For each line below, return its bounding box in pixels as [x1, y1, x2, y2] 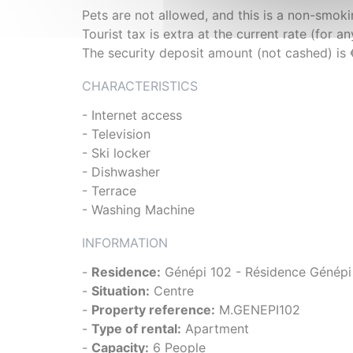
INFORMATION [82, 235, 168, 251]
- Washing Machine [82, 202, 195, 218]
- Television [82, 126, 150, 143]
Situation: [91, 283, 150, 299]
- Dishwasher [82, 164, 160, 180]
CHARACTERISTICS [82, 78, 198, 95]
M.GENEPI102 [215, 302, 300, 318]
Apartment [181, 321, 249, 337]
